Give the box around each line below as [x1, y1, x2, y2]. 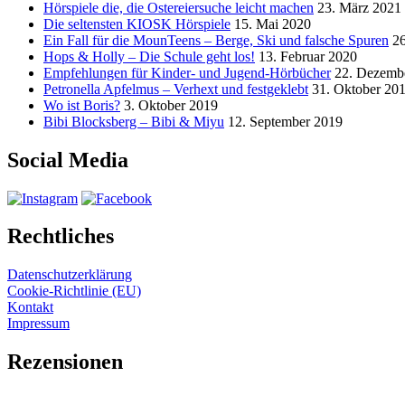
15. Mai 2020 [234, 15, 311, 32]
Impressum [7, 316, 70, 332]
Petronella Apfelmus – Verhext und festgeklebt [43, 80, 308, 97]
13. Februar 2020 [259, 48, 357, 64]
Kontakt [7, 299, 53, 316]
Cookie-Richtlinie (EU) [7, 283, 141, 299]
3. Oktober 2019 [124, 97, 218, 113]
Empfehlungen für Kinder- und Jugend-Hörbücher [43, 64, 331, 80]
